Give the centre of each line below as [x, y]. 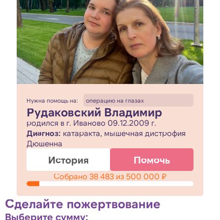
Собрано [71, 176]
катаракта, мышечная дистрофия [123, 133]
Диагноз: [44, 133]
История [68, 160]
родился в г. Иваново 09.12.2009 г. [91, 123]
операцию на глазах [115, 100]
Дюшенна [44, 143]
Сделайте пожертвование [83, 203]
